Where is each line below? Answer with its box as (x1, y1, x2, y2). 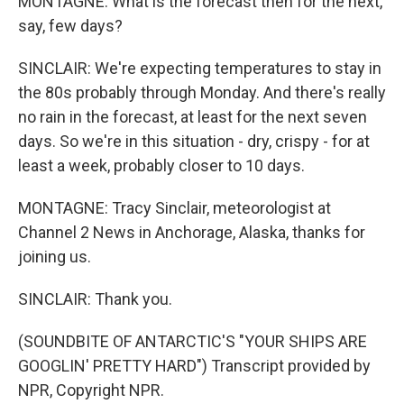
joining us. (18, 247, 91, 266)
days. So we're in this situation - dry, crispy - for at (18, 132, 370, 151)
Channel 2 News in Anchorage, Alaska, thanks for (18, 223, 365, 242)
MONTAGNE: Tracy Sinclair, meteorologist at (18, 198, 331, 217)
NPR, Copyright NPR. (18, 381, 164, 399)
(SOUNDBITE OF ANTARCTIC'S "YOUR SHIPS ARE (18, 332, 367, 351)
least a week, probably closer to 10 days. (18, 156, 305, 175)
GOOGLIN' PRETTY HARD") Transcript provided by (18, 356, 371, 375)
